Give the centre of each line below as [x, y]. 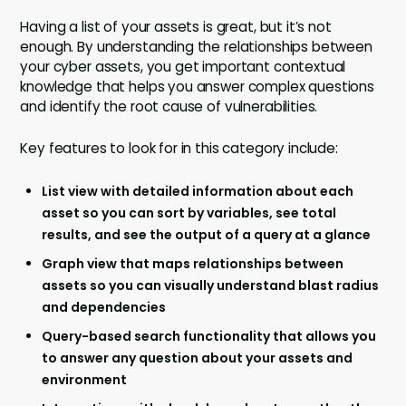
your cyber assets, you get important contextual [183, 67]
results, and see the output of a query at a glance [207, 235]
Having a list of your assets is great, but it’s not [176, 27]
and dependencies [104, 308]
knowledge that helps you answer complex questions [198, 87]
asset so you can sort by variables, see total [189, 213]
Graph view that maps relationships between [193, 264]
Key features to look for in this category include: [179, 149]
